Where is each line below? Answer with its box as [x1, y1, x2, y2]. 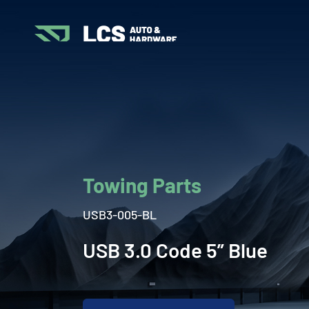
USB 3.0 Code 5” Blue [83, 237, 268, 262]
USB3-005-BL [83, 206, 157, 222]
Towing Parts [83, 172, 201, 197]
